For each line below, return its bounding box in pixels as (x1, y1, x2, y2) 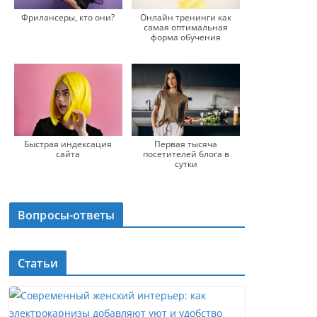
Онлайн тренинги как (140, 11, 232, 23)
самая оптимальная (144, 21, 229, 33)
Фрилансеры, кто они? (21, 11, 115, 23)
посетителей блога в (142, 148, 229, 161)
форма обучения (151, 30, 221, 43)
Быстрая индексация (24, 138, 113, 151)
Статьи (18, 255, 58, 272)
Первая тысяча (154, 138, 218, 151)
